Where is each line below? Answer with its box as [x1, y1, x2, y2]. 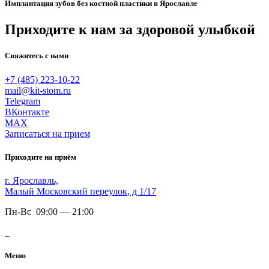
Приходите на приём [5, 152, 76, 162]
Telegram [5, 95, 40, 106]
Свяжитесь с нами [5, 51, 68, 61]
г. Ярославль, [5, 175, 58, 186]
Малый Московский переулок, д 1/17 [5, 186, 156, 196]
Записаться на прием [5, 128, 90, 139]
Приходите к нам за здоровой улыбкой [5, 22, 255, 38]
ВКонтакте [5, 106, 49, 117]
